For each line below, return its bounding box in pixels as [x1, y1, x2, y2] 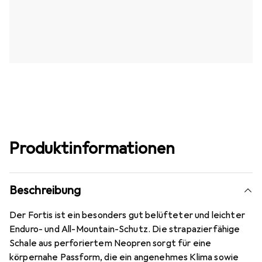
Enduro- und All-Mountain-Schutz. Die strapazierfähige [9, 223, 240, 236]
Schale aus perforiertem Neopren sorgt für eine [9, 237, 212, 250]
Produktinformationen [9, 138, 175, 159]
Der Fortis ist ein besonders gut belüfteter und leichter [9, 209, 245, 222]
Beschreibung [9, 183, 81, 198]
